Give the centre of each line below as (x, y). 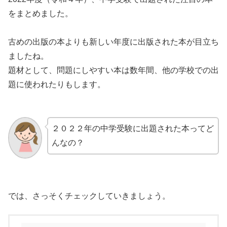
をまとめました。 (41, 13)
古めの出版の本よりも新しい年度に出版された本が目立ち (113, 42)
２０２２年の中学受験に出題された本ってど (133, 129)
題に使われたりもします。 (57, 84)
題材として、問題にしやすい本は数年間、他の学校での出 (113, 70)
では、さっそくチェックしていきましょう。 (89, 196)
